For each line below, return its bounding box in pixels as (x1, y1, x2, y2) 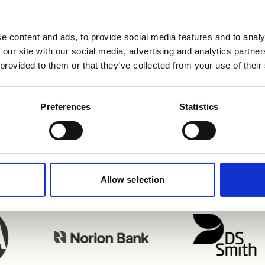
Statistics (179, 102, 218, 112)
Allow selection (100, 174, 165, 185)
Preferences (40, 102, 91, 112)
